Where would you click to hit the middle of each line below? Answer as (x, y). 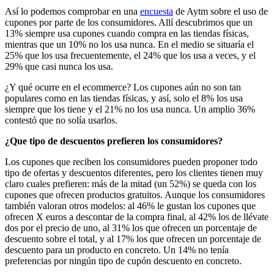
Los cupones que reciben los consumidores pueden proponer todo (131, 161)
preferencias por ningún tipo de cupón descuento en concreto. (123, 261)
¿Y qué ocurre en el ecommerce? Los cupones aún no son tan (123, 87)
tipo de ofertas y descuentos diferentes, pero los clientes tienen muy (134, 172)
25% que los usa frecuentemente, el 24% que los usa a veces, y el (130, 55)
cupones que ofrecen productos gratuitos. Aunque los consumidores (135, 194)
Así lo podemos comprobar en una (72, 11)
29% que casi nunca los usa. (59, 66)
